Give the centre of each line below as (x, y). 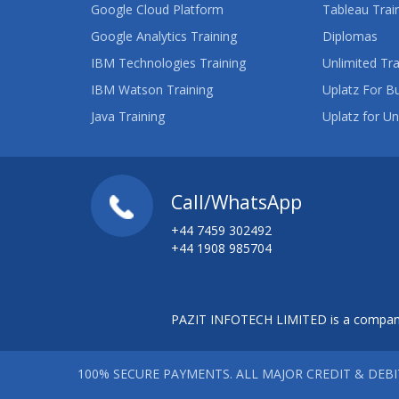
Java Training (128, 116)
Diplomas (350, 36)
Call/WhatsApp (236, 202)
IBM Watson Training (152, 90)
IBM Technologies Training (168, 63)
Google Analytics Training (164, 36)
